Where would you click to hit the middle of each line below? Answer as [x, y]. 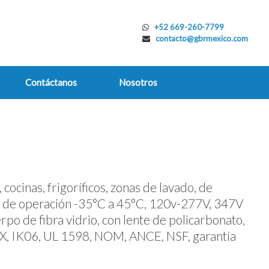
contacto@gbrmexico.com [202, 38]
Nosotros [138, 82]
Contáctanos [51, 82]
